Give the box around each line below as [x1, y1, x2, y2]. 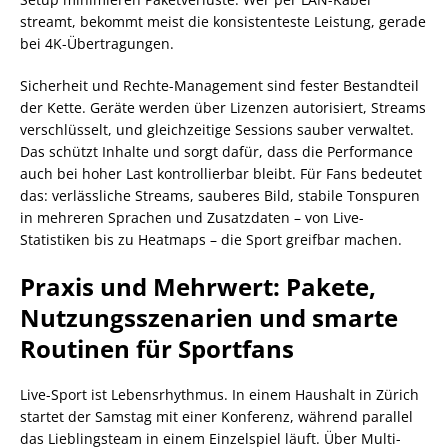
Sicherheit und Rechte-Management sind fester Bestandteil [20, 76, 419, 95]
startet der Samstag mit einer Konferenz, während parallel [20, 407, 413, 426]
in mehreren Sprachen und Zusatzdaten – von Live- [20, 208, 364, 227]
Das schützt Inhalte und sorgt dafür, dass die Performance [20, 142, 413, 161]
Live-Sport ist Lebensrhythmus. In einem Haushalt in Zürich [20, 385, 419, 404]
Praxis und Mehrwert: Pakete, [20, 270, 376, 303]
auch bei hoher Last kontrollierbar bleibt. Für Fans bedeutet [20, 164, 422, 183]
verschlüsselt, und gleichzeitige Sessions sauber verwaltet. [20, 120, 414, 139]
